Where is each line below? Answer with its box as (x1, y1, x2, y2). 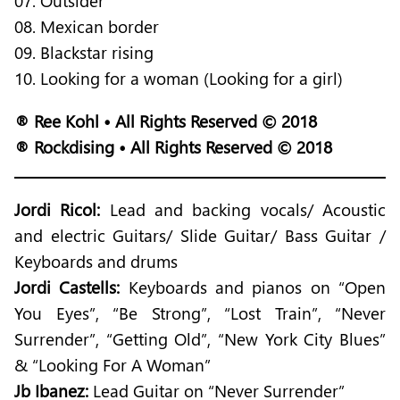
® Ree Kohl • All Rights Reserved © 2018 (14, 109, 317, 132)
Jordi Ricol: (14, 197, 101, 221)
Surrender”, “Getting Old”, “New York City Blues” (14, 327, 386, 350)
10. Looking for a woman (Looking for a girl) (14, 66, 343, 89)
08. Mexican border (14, 14, 159, 37)
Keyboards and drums (14, 249, 178, 272)
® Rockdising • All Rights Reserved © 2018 (14, 135, 332, 158)
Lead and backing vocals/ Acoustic (100, 197, 387, 221)
